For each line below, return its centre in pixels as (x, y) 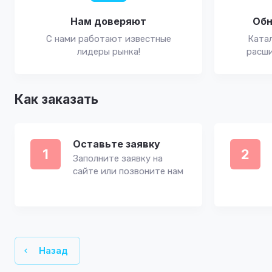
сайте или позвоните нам (128, 171)
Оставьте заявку (117, 144)
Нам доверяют (108, 21)
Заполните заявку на (118, 158)
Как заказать (56, 99)
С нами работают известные (108, 39)
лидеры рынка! (108, 52)
